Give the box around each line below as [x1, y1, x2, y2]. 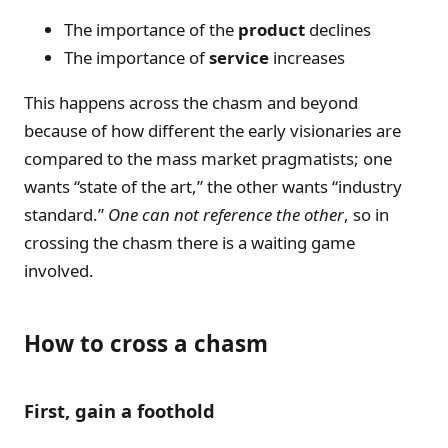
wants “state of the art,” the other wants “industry [24, 174, 402, 198]
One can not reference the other [108, 202, 344, 226]
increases [269, 45, 345, 69]
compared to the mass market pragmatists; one [24, 146, 392, 170]
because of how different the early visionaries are [24, 118, 401, 142]
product [238, 17, 305, 41]
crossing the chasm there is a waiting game [24, 230, 355, 254]
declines [305, 17, 371, 41]
